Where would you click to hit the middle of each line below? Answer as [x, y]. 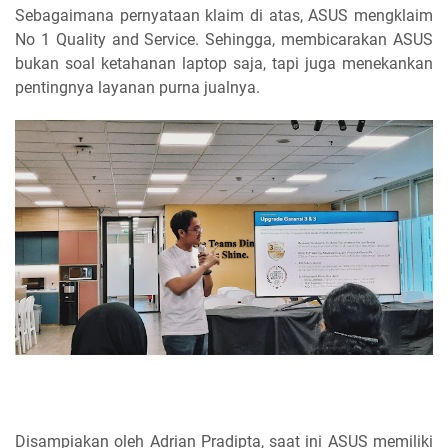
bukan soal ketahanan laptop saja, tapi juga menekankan [224, 63]
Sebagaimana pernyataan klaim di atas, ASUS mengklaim [224, 15]
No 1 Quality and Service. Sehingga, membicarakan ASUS [224, 39]
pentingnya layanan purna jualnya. [137, 87]
